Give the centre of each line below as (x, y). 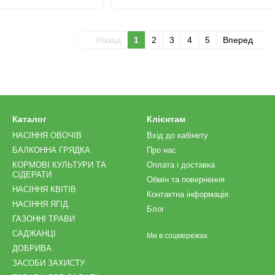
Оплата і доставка (181, 165)
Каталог (29, 119)
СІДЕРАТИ (32, 175)
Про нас (161, 150)
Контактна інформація (188, 194)
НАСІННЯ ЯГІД (40, 204)
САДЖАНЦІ (34, 234)
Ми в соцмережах (177, 236)
